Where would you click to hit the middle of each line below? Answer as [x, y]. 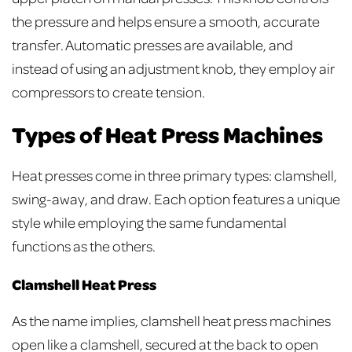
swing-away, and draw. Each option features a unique [176, 199]
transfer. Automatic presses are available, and [152, 44]
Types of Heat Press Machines [167, 135]
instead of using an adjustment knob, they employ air [173, 68]
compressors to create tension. [110, 91]
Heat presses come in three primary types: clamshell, [174, 175]
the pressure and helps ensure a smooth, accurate [166, 20]
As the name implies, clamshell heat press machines [171, 321]
